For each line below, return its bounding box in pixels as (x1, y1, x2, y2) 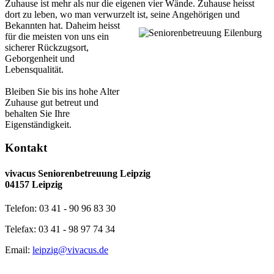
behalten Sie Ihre (5, 108, 70, 119)
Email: (5, 244, 32, 255)
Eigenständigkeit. (5, 119, 72, 130)
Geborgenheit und (5, 53, 75, 64)
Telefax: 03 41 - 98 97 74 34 (5, 223, 115, 234)
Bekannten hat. (5, 20, 63, 31)
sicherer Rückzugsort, (5, 42, 89, 53)
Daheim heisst (63, 20, 120, 31)
